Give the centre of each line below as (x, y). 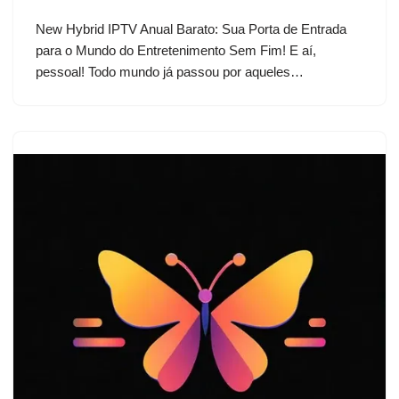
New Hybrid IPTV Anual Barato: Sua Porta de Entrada (191, 29)
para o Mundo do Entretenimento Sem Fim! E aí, (176, 50)
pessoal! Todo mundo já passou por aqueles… (171, 72)
